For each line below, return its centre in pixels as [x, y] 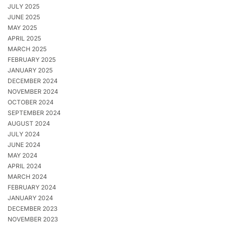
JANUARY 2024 [30, 198]
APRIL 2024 [25, 166]
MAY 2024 [23, 156]
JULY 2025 [24, 7]
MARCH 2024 [27, 177]
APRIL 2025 [24, 39]
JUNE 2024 [24, 145]
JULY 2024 [24, 134]
